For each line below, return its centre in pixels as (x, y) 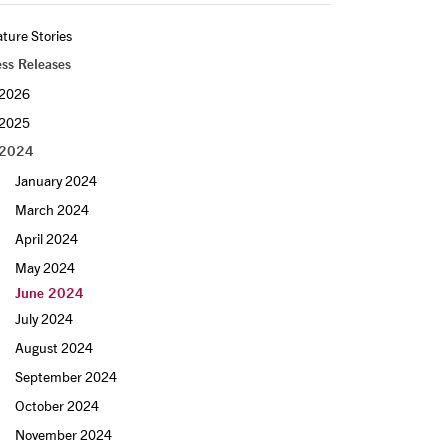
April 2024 (46, 238)
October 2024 (57, 405)
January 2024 (56, 180)
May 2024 (45, 267)
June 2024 (49, 293)
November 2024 (63, 434)
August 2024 (54, 347)
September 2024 (66, 376)
